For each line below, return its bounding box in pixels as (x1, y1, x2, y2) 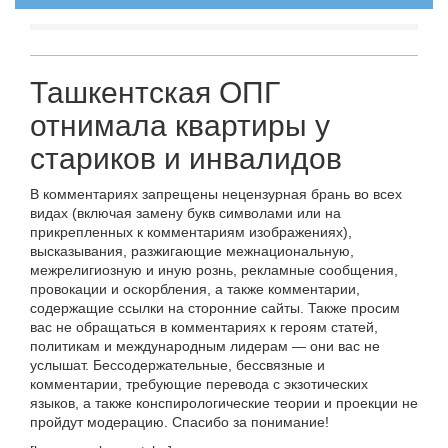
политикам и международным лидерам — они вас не (30, 337, 380, 354)
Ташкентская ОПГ (30, 75, 280, 109)
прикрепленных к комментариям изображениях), (30, 223, 352, 240)
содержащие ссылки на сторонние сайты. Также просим (30, 299, 400, 316)
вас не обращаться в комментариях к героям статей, (30, 318, 378, 335)
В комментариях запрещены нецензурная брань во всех (30, 185, 402, 202)
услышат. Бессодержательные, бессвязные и (30, 356, 325, 373)
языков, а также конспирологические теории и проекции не (30, 394, 418, 411)
